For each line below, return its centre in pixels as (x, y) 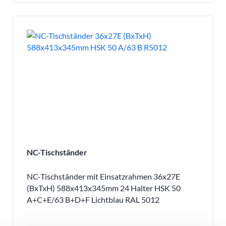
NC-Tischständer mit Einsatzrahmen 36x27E (103, 176)
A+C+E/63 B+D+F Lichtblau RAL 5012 (93, 199)
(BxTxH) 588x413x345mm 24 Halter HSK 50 (103, 188)
